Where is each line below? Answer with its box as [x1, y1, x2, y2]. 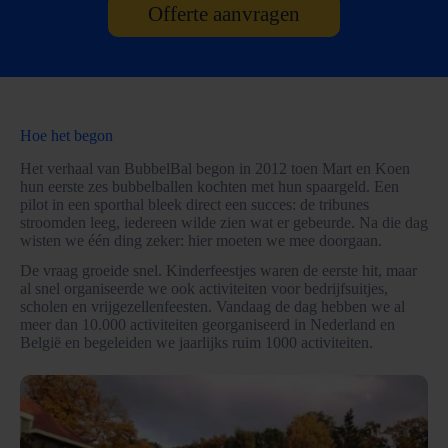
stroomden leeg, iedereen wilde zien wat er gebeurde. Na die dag [20, 213, 428, 231]
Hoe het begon [20, 126, 113, 144]
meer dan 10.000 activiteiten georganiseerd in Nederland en [20, 316, 395, 334]
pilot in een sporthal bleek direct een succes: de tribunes [20, 195, 369, 213]
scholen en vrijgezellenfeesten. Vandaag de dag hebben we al [20, 298, 405, 316]
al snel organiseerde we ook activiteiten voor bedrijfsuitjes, [20, 280, 388, 298]
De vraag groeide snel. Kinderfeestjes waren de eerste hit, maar [20, 262, 417, 280]
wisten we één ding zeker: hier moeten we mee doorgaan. [20, 231, 382, 249]
